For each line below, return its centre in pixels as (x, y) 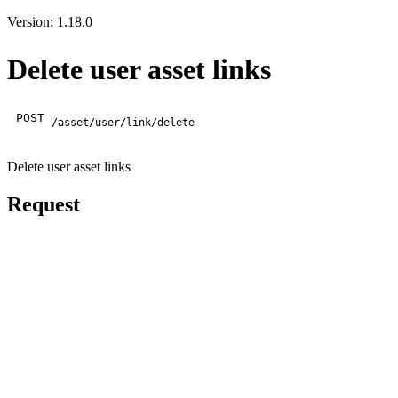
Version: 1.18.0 (50, 21)
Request (44, 204)
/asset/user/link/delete (123, 122)
